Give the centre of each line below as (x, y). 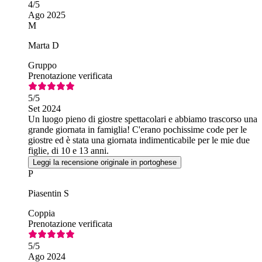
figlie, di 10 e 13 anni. (68, 151)
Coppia (42, 213)
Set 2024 (44, 109)
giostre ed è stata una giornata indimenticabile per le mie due (139, 140)
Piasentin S (49, 194)
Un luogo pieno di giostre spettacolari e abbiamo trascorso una (143, 119)
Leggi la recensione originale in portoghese (105, 163)
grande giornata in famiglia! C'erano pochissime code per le (137, 130)
